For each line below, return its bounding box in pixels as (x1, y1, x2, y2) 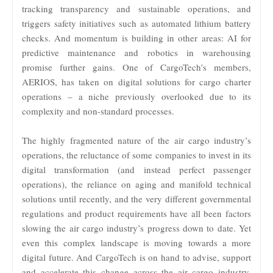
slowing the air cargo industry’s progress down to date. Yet (22, 221, 251, 234)
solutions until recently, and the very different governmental (22, 192, 251, 205)
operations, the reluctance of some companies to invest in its (22, 148, 251, 161)
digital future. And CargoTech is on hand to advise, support (22, 250, 251, 263)
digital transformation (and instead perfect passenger (22, 163, 251, 175)
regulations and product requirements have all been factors (22, 207, 251, 219)
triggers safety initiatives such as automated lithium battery (22, 16, 251, 29)
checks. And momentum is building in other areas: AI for (22, 31, 251, 44)
